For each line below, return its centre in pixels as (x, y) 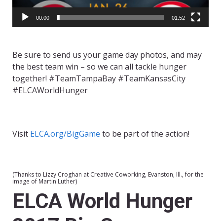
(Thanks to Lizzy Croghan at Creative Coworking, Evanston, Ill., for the (108, 174)
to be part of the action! (145, 133)
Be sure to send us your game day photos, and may (107, 55)
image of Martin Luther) (45, 181)
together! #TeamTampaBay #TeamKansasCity (99, 78)
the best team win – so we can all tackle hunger (99, 66)
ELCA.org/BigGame (65, 133)
